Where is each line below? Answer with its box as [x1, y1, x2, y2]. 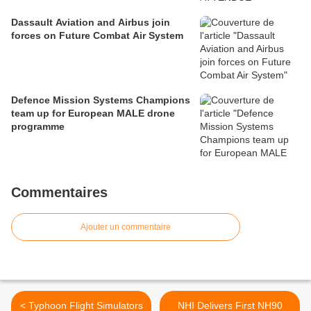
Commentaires [11, 185, 108, 201]
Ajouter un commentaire [81, 222, 171, 233]
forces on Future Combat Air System [11, 30, 183, 42]
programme [11, 121, 65, 133]
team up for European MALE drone [11, 108, 175, 119]
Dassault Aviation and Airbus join [11, 17, 170, 28]
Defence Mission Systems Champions [11, 94, 190, 106]
